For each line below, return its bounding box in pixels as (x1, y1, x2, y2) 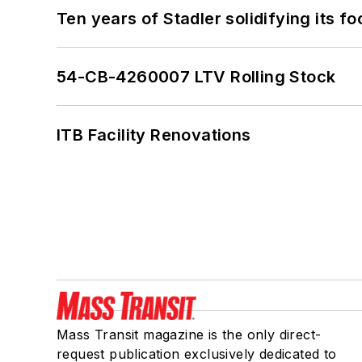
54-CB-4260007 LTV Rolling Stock (57, 66, 336, 86)
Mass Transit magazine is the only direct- (57, 326, 322, 343)
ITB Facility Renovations (57, 124, 251, 145)
